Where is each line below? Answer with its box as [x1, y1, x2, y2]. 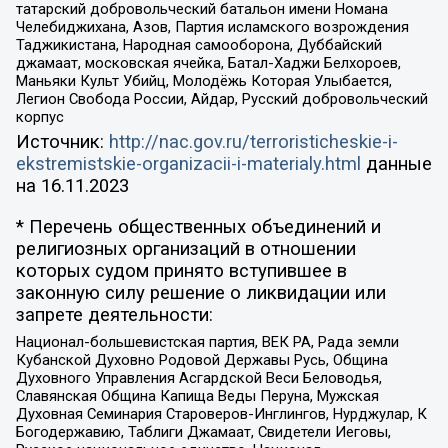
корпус [15, 107, 64, 126]
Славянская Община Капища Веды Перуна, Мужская [15, 387, 379, 406]
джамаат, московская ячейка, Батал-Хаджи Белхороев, [15, 53, 401, 72]
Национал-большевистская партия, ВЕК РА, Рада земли [15, 333, 399, 352]
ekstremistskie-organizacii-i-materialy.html [15, 153, 361, 176]
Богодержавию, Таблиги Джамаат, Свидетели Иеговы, [15, 423, 391, 442]
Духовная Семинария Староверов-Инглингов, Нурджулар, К [15, 405, 427, 424]
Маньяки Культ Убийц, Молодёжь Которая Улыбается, [15, 71, 392, 90]
